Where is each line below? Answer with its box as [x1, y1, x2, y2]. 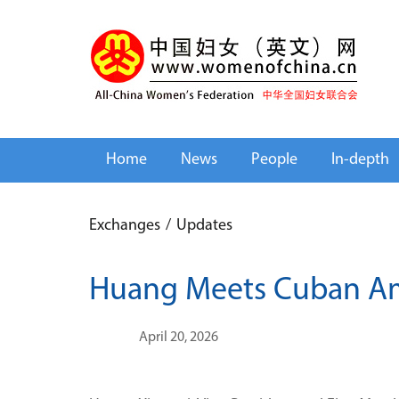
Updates [176, 217, 232, 234]
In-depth [331, 151, 389, 168]
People [251, 151, 297, 168]
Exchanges [89, 217, 160, 234]
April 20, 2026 [139, 330, 218, 345]
